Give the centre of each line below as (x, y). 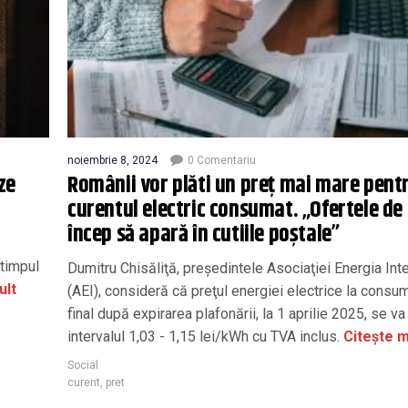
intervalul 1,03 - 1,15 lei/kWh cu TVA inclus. (204, 336)
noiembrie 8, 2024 (112, 160)
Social (83, 365)
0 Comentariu (222, 160)
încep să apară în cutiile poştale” (204, 235)
